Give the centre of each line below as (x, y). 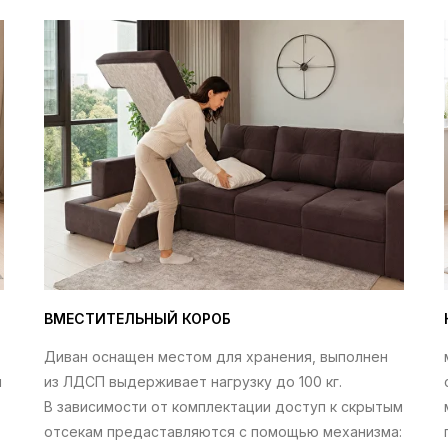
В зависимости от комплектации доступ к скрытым (223, 406)
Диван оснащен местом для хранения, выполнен (216, 356)
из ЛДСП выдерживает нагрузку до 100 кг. (193, 381)
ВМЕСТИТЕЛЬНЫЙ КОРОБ (137, 318)
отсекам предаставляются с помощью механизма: (223, 431)
